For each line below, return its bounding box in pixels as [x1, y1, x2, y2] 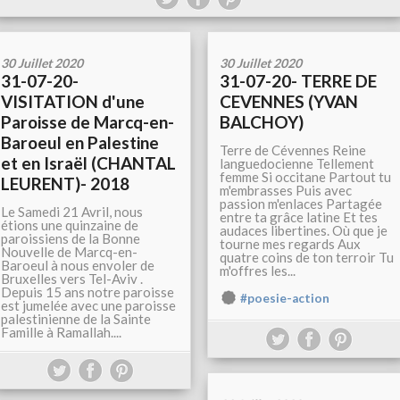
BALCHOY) [220, 112, 304, 132]
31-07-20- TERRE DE [220, 71, 377, 91]
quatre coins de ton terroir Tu [220, 249, 394, 265]
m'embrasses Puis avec [220, 182, 352, 198]
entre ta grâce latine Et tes [220, 209, 378, 225]
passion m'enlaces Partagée [220, 196, 382, 212]
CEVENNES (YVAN [220, 91, 358, 112]
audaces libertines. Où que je [220, 222, 387, 238]
